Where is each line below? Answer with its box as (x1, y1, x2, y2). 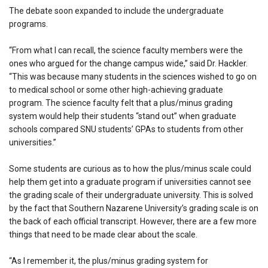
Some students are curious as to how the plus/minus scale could (9, 163, 251, 173)
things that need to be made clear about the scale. (9, 229, 197, 239)
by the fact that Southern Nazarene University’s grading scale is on (9, 203, 258, 213)
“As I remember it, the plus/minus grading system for (9, 255, 208, 266)
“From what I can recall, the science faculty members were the (9, 45, 243, 55)
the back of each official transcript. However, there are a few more (9, 216, 257, 226)
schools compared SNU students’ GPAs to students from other (9, 124, 243, 134)
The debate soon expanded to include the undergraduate (9, 5, 224, 16)
